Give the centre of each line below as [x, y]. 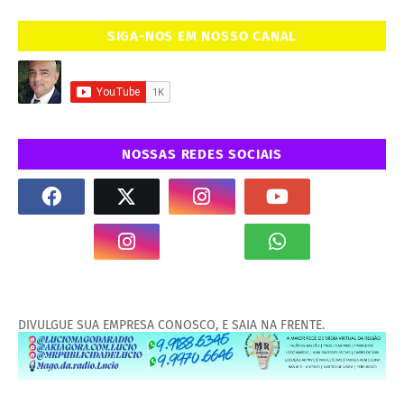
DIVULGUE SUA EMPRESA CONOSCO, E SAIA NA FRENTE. [171, 325]
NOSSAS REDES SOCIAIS [202, 154]
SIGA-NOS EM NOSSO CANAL [202, 36]
